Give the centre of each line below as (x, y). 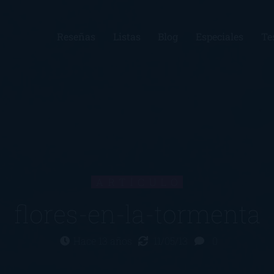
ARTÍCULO (139, 182)
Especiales (220, 36)
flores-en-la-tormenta (137, 214)
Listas (127, 36)
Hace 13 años (104, 241)
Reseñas (76, 36)
